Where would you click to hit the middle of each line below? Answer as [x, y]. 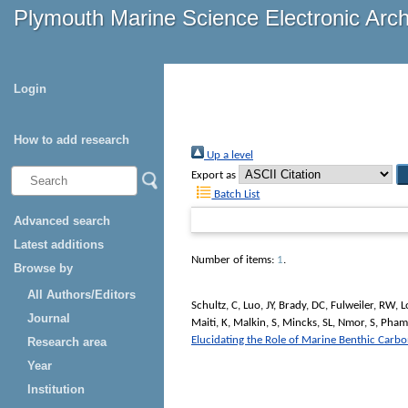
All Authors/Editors [82, 295]
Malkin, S [255, 322]
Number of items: [234, 260]
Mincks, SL [307, 322]
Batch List [236, 195]
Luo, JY [258, 305]
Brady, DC [302, 305]
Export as [214, 176]
